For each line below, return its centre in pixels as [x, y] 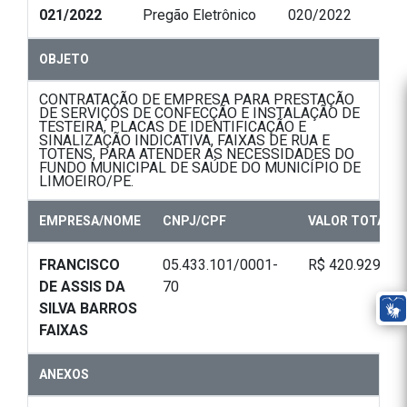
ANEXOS [64, 375]
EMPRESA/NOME [90, 221]
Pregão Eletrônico [199, 15]
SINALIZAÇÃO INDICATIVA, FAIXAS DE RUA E [184, 141]
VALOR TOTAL [350, 221]
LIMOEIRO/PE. [86, 182]
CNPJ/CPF [194, 221]
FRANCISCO [79, 265]
